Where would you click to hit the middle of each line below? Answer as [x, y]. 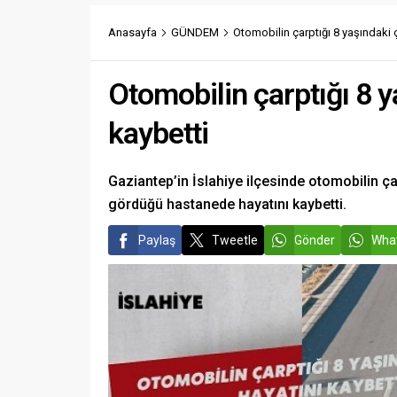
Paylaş [157, 240]
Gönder [315, 240]
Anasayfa [132, 32]
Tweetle [235, 240]
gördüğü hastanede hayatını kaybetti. [227, 204]
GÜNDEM [195, 32]
